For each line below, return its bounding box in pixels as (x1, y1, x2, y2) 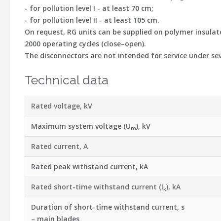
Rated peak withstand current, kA (31, 162, 148, 171)
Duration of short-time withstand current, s (31, 202, 184, 212)
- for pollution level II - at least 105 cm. (25, 15, 159, 25)
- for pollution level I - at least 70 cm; (25, 3, 153, 13)
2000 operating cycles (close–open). (25, 39, 146, 48)
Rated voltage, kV (31, 101, 92, 110)
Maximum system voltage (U (31, 121, 131, 131)
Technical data (25, 73, 109, 87)
